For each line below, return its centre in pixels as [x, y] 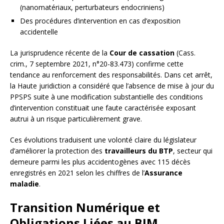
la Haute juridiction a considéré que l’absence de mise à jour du [112, 86]
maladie [24, 184]
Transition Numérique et [85, 207]
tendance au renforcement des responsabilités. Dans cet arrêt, [111, 75]
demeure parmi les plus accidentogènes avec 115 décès [100, 162]
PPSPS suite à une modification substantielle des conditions [106, 97]
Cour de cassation [142, 53]
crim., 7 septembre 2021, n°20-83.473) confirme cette [97, 64]
